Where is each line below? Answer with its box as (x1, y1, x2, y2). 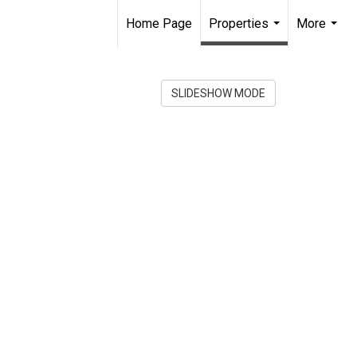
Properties (209, 16, 269, 31)
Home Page (126, 16, 192, 31)
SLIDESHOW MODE (171, 87, 265, 100)
